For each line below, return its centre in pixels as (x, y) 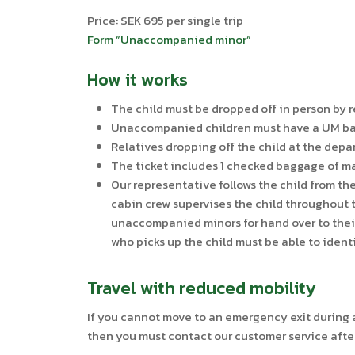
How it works (138, 80)
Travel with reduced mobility (202, 288)
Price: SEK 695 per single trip (166, 20)
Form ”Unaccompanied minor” (170, 39)
